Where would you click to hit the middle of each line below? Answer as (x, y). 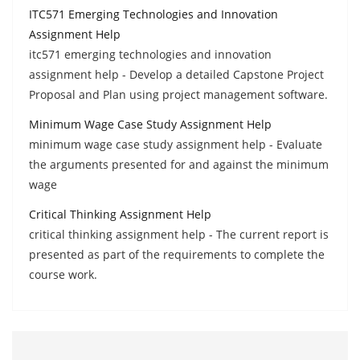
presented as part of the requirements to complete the (177, 254)
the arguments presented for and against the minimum (179, 164)
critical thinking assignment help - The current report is (179, 234)
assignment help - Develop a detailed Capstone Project (176, 74)
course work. (63, 274)
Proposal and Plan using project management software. (178, 94)
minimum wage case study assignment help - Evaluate (176, 144)
